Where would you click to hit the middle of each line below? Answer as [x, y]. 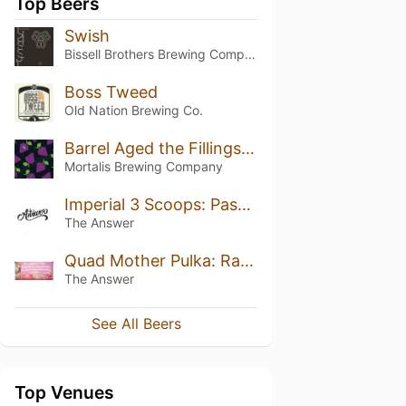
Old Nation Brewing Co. [133, 110]
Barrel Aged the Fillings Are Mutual [247, 148]
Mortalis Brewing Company [143, 166]
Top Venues [64, 393]
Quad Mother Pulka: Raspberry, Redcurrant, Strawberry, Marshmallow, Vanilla [246, 260]
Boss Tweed [111, 92]
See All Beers [136, 324]
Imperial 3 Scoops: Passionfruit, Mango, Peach [244, 204]
